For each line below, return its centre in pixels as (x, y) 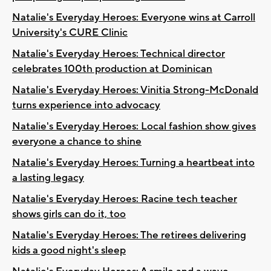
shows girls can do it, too (69, 214)
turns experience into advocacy (86, 105)
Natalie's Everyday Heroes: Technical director (119, 54)
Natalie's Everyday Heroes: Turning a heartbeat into (133, 162)
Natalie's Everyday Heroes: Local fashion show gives (134, 126)
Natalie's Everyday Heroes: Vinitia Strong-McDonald (135, 90)
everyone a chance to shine (77, 141)
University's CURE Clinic (70, 32)
